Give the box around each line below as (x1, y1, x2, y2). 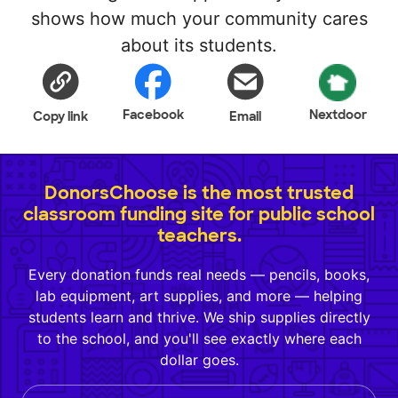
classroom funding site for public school (23, 203, 375, 226)
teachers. (156, 224, 242, 247)
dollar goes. (159, 351, 239, 369)
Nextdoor (308, 107, 367, 123)
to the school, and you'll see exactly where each (36, 330, 362, 347)
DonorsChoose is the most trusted (44, 181, 354, 204)
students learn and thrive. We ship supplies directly (28, 308, 370, 326)
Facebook (122, 107, 184, 123)
